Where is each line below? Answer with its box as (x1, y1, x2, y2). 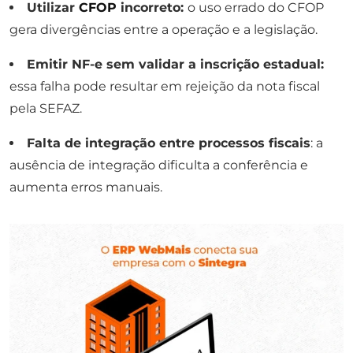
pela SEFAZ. (9, 101, 82, 117)
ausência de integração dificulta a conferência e (9, 158, 308, 173)
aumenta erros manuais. (9, 180, 162, 195)
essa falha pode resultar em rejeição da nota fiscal (9, 79, 320, 95)
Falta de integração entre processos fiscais (27, 136, 310, 151)
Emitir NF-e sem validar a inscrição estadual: (27, 57, 324, 72)
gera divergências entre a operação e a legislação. (9, 22, 318, 38)
